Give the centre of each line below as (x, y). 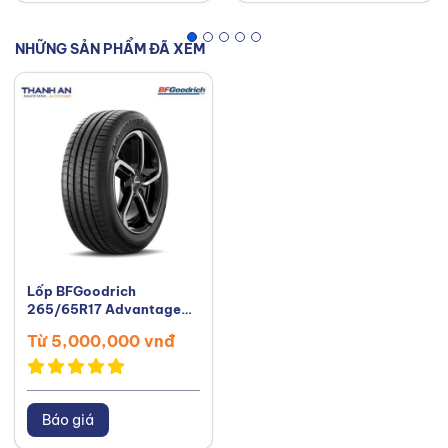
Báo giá (67, 419)
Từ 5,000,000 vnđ (101, 341)
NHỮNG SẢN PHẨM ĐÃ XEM (110, 48)
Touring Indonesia (87, 326)
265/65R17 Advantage (104, 308)
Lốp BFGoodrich (81, 290)
